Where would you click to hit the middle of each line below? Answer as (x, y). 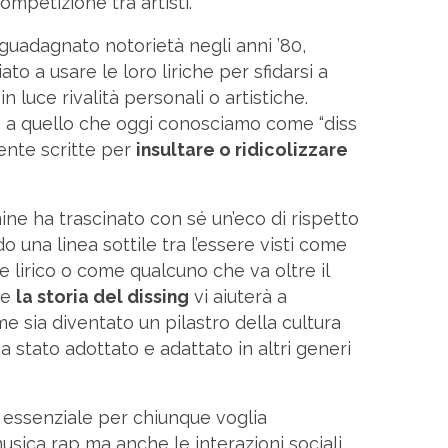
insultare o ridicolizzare (242, 149)
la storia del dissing (102, 296)
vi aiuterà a (238, 296)
